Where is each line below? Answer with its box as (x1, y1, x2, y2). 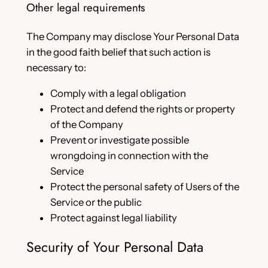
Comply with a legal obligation (50, 87, 186, 100)
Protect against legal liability (50, 212, 177, 224)
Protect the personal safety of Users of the (50, 181, 239, 193)
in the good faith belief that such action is (26, 46, 211, 59)
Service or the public (50, 196, 142, 209)
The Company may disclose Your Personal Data (26, 31, 239, 43)
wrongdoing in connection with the (50, 150, 208, 162)
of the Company (50, 118, 123, 131)
